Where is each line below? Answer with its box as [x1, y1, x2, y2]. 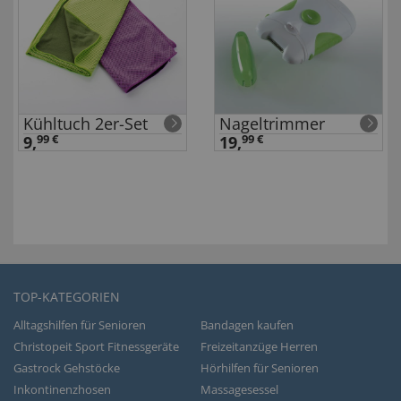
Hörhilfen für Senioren [200, 360, 319, 377]
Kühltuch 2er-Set [23, 113, 148, 135]
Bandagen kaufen [200, 317, 294, 334]
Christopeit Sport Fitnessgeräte [13, 338, 179, 355]
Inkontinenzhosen [13, 381, 111, 398]
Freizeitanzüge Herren [200, 338, 318, 355]
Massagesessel [200, 381, 278, 398]
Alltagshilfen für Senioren [13, 317, 146, 334]
